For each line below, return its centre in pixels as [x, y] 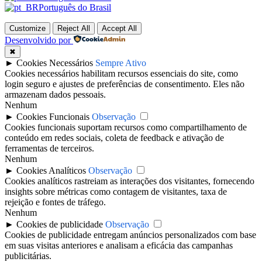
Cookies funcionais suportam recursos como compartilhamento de [126, 127]
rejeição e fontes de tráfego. [55, 202]
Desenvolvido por [38, 40]
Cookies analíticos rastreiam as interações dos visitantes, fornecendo [130, 181]
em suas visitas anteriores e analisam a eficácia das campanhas [119, 246]
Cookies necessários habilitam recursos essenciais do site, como [121, 74]
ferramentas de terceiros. [49, 149]
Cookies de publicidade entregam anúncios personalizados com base [130, 235]
